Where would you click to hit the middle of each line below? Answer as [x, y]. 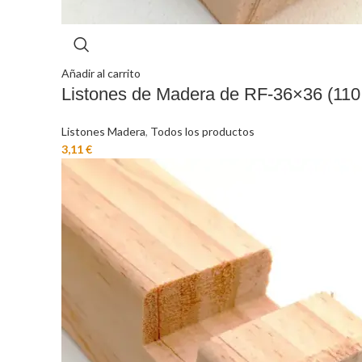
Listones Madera [103, 131]
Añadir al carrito [101, 73]
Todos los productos [202, 131]
